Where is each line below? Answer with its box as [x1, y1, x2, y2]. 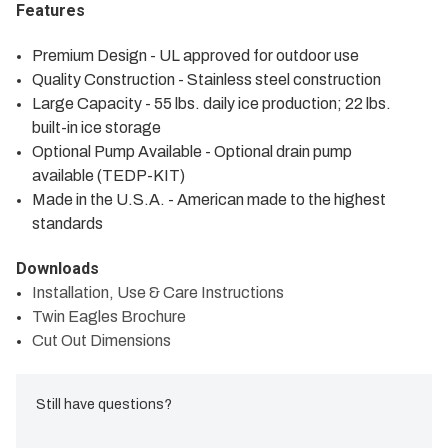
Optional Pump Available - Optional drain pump [32, 142, 353, 160]
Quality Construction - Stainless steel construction [32, 70, 382, 88]
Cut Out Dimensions [32, 331, 172, 349]
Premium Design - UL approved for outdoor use [32, 46, 360, 64]
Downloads [16, 258, 99, 278]
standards [32, 214, 104, 232]
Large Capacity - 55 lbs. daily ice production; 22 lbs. [32, 94, 392, 112]
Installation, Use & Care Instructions [32, 283, 285, 301]
